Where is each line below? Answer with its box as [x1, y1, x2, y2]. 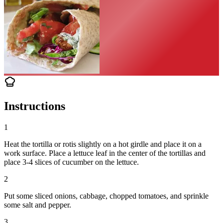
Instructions [4, 100, 65, 113]
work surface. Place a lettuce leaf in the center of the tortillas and [4, 149, 206, 158]
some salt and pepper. [4, 201, 71, 210]
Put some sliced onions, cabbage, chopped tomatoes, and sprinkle [4, 192, 209, 201]
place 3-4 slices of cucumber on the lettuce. [4, 158, 139, 167]
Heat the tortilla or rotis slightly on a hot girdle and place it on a [4, 140, 202, 149]
